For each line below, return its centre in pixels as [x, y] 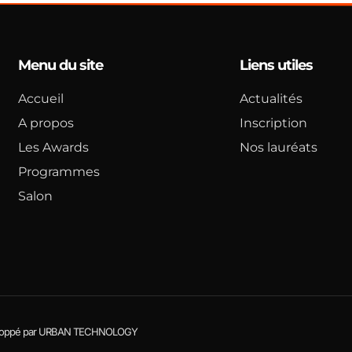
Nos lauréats [278, 148]
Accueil [41, 99]
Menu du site [61, 66]
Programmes [59, 172]
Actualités [271, 99]
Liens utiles [276, 66]
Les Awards [54, 148]
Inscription [273, 123]
